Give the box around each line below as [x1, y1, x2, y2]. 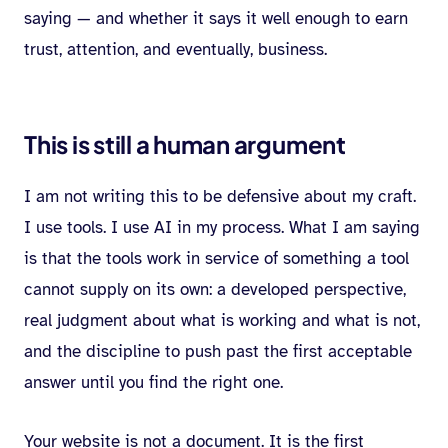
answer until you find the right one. [24, 372, 283, 393]
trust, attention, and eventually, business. [24, 39, 327, 60]
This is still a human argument [24, 129, 346, 159]
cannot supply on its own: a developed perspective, [24, 279, 406, 300]
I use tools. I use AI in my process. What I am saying [24, 217, 420, 238]
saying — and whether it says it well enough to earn [24, 8, 408, 29]
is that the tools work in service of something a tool [24, 248, 409, 269]
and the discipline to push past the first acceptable [24, 341, 412, 362]
